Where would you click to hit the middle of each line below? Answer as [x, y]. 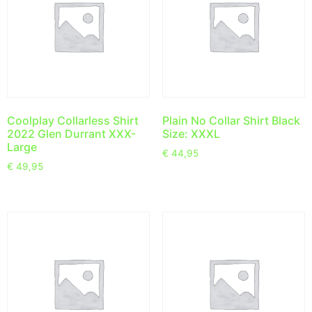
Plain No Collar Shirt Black [231, 121]
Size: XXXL [191, 134]
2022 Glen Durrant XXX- [71, 134]
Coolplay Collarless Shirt [73, 121]
